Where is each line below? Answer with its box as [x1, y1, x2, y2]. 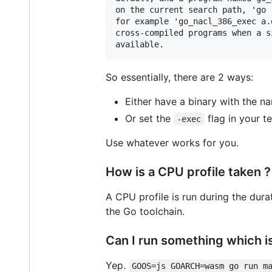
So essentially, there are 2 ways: [106, 70, 253, 83]
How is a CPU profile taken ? [106, 164, 271, 179]
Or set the [125, 112, 174, 124]
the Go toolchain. [106, 205, 185, 217]
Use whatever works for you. [106, 136, 239, 149]
